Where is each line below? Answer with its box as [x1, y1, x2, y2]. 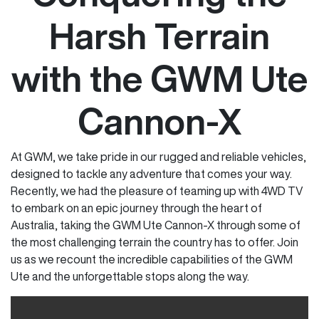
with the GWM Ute [11, 61, 308, 96]
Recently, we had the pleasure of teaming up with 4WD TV [11, 185, 303, 197]
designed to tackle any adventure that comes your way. [11, 168, 292, 179]
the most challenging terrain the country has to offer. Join [11, 236, 298, 248]
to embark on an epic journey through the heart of [11, 202, 262, 214]
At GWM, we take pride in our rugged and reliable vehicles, [11, 151, 306, 162]
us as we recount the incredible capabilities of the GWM [11, 253, 293, 265]
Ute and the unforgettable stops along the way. [11, 271, 249, 282]
